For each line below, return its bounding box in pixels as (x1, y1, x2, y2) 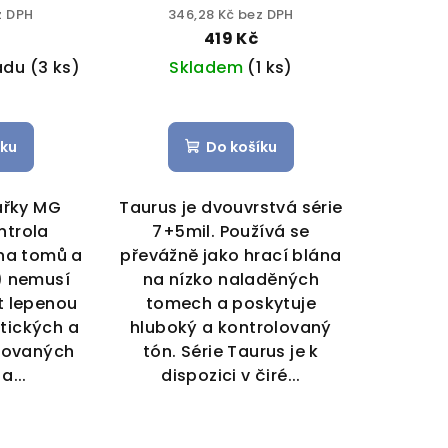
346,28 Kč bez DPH (168, 4, 294, 24)
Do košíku (205, 136, 277, 157)
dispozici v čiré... (161, 363, 301, 387)
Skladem (169, 55, 248, 79)
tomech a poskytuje (145, 291, 317, 315)
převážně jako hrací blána (120, 243, 342, 267)
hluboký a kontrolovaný (130, 315, 332, 339)
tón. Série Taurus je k (143, 339, 319, 363)
